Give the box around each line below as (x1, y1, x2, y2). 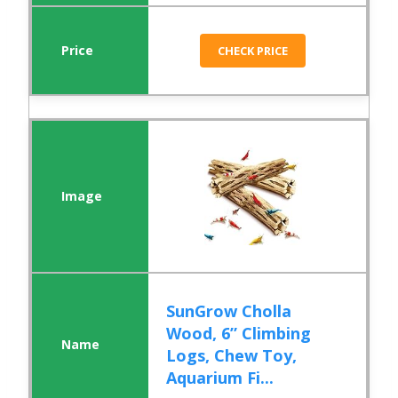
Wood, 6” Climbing (166, 322, 312, 345)
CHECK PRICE (218, 43, 289, 60)
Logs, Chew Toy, (166, 345, 298, 367)
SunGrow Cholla (166, 300, 292, 322)
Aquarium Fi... (166, 367, 275, 389)
